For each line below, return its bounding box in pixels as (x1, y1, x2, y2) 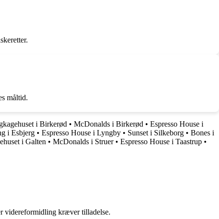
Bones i (191, 128, 214, 137)
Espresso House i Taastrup (120, 137, 202, 146)
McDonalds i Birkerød (74, 119, 143, 128)
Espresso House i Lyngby (42, 128, 121, 137)
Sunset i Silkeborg (128, 128, 184, 137)
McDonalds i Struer (53, 137, 113, 146)
